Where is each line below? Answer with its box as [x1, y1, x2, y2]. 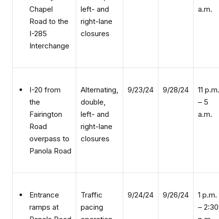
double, [81, 84, 106, 94]
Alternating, [81, 72, 118, 82]
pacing [81, 189, 103, 199]
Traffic [81, 177, 103, 187]
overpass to [29, 121, 69, 131]
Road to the [29, 3, 68, 13]
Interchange [29, 28, 69, 38]
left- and [81, 96, 109, 106]
